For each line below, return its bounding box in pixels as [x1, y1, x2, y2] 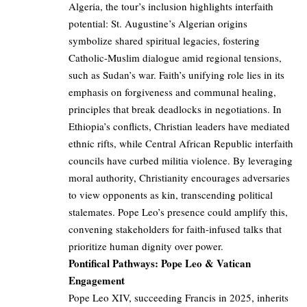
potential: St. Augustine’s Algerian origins [69, 16, 247, 31]
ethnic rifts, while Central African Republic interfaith [69, 136, 293, 151]
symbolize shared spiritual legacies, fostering [69, 34, 260, 48]
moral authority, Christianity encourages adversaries [69, 171, 290, 185]
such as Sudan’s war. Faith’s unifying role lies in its [69, 68, 284, 82]
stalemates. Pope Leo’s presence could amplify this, [69, 205, 288, 219]
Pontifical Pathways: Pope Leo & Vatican [69, 256, 251, 271]
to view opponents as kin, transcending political [69, 188, 273, 202]
